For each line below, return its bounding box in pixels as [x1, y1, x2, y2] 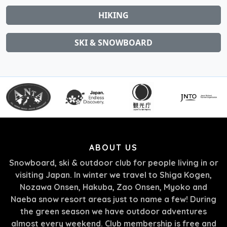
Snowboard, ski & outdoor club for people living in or [9, 157, 218, 168]
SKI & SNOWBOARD [74, 36, 153, 48]
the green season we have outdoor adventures [20, 206, 207, 216]
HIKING [98, 9, 129, 21]
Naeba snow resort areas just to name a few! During [11, 194, 216, 204]
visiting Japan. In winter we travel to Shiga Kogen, [15, 169, 212, 180]
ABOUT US [89, 142, 138, 153]
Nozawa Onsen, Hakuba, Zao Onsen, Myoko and [20, 181, 207, 192]
